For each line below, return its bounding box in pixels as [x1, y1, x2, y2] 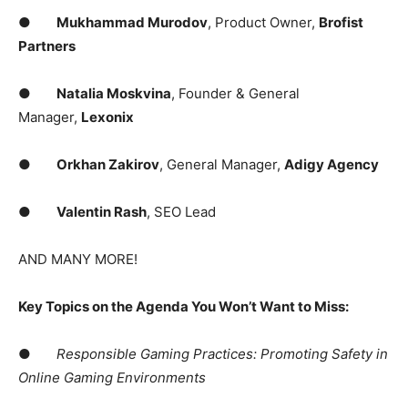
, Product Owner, [208, 14, 319, 32]
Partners [18, 37, 76, 56]
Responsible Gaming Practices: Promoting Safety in [56, 345, 388, 363]
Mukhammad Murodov [56, 14, 208, 32]
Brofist [319, 14, 363, 32]
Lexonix [81, 108, 134, 127]
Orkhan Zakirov [56, 156, 159, 174]
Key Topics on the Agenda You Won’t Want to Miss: [18, 298, 349, 316]
